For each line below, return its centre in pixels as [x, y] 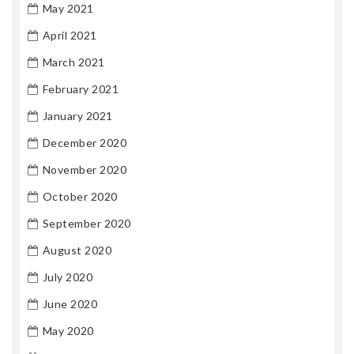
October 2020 [80, 196]
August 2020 [77, 250]
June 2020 [70, 303]
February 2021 [80, 88]
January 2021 [77, 115]
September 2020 [87, 223]
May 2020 [68, 330]
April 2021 [70, 35]
